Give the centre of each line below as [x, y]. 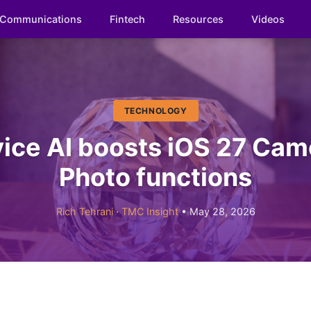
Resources [198, 19]
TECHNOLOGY [155, 111]
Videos [268, 19]
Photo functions [155, 177]
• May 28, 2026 [217, 211]
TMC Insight [150, 211]
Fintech [127, 19]
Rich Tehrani [84, 211]
